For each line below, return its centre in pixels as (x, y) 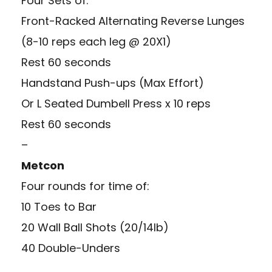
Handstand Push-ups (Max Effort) (113, 83)
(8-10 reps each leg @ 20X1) (96, 42)
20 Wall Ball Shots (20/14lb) (95, 228)
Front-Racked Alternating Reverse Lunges (133, 21)
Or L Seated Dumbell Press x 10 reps (116, 104)
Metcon (43, 166)
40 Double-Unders (71, 248)
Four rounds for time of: (85, 186)
